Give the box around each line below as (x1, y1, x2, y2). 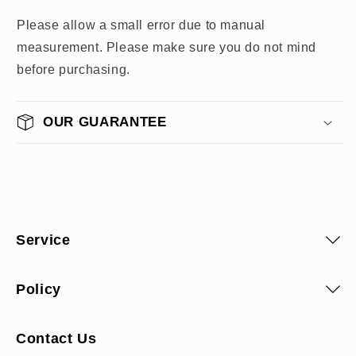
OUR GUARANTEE (43, 114, 167, 129)
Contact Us (16, 330, 97, 346)
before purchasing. (17, 62, 130, 76)
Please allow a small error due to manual (17, 17, 266, 32)
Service (16, 231, 71, 248)
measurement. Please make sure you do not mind (17, 40, 317, 54)
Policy (16, 281, 61, 297)
